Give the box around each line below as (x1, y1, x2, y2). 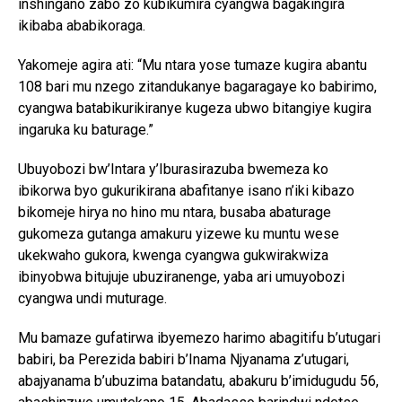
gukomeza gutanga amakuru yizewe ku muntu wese (18, 224, 339, 242)
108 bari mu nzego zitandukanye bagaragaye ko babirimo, (18, 77, 377, 95)
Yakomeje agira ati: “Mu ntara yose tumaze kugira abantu (18, 56, 367, 74)
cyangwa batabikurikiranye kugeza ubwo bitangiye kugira (18, 99, 371, 117)
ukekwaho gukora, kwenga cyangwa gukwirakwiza (18, 246, 328, 264)
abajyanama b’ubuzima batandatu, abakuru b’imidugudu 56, (18, 371, 379, 389)
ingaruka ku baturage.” (18, 120, 153, 138)
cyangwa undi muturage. (18, 289, 167, 307)
